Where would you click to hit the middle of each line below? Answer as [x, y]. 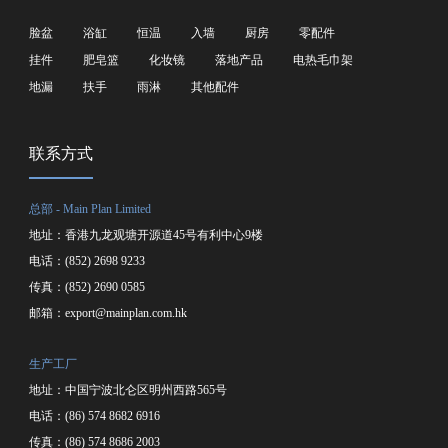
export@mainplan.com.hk [126, 312]
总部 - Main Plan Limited [90, 208]
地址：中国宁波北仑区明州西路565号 [128, 389]
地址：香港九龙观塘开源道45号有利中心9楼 [146, 234]
